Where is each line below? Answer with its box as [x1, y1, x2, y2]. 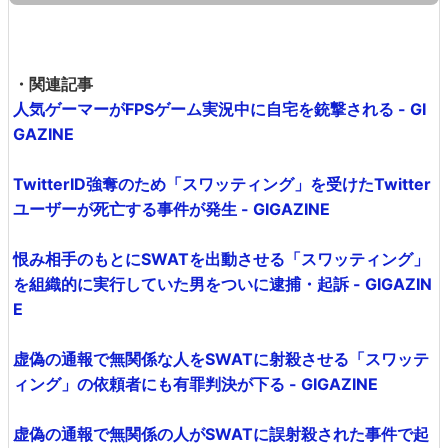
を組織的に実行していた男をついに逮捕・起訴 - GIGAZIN [13, 274, 432, 295]
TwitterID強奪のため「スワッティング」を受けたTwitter [13, 174, 431, 195]
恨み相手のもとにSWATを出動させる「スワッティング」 [13, 249, 429, 270]
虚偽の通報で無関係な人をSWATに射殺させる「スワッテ [13, 349, 429, 370]
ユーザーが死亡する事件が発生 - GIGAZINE [13, 199, 330, 220]
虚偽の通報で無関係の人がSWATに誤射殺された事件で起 [13, 424, 429, 445]
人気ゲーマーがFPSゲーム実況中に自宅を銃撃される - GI [13, 99, 426, 120]
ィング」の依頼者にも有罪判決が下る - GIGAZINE [13, 374, 378, 395]
